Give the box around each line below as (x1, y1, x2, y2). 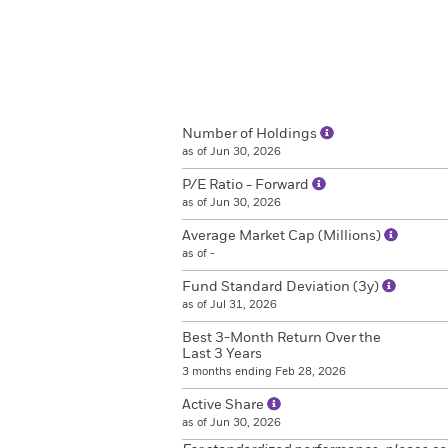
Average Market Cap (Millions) (182, 229, 384, 243)
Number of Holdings (182, 127, 320, 141)
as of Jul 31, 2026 (182, 299, 277, 310)
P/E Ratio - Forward (182, 178, 312, 192)
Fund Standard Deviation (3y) (182, 280, 382, 294)
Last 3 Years (182, 347, 262, 361)
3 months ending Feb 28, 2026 (182, 366, 346, 377)
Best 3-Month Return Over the (182, 331, 381, 345)
